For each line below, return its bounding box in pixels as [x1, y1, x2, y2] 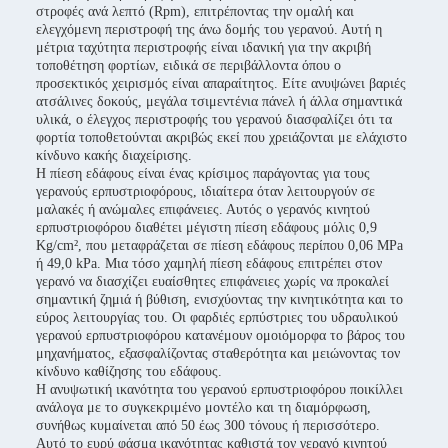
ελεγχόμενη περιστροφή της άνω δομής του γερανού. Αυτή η [36, 22, 382, 37]
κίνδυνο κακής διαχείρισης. [36, 148, 192, 163]
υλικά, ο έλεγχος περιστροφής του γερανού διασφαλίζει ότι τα [36, 112, 392, 127]
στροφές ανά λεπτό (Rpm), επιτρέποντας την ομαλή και [36, 4, 354, 19]
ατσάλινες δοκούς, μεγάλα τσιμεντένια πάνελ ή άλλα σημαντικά [36, 94, 402, 109]
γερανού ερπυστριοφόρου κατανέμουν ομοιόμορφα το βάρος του [36, 328, 405, 343]
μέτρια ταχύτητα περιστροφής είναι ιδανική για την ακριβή [36, 40, 371, 55]
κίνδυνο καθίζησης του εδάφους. [36, 364, 222, 379]
